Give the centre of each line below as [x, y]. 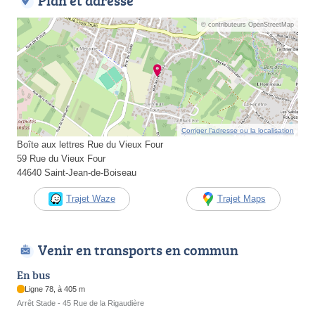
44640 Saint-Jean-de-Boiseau [77, 172]
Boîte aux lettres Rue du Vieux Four [90, 144]
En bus [33, 275]
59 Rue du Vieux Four [61, 158]
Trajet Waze [91, 198]
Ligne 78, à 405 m [55, 289]
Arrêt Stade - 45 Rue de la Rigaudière [81, 303]
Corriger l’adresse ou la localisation [238, 130]
